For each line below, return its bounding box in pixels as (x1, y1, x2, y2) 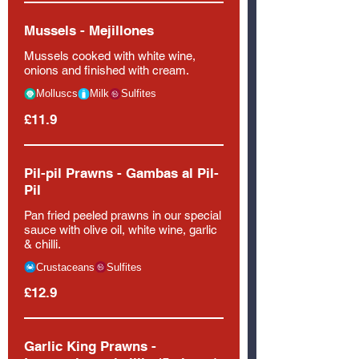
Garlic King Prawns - (24, 338, 156, 354)
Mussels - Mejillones (24, 22, 154, 38)
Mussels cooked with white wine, (24, 49, 196, 63)
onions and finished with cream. (24, 63, 189, 77)
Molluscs (36, 87, 78, 99)
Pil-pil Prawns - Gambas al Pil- (24, 164, 219, 181)
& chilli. (24, 236, 61, 251)
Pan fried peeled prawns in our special (24, 208, 221, 222)
